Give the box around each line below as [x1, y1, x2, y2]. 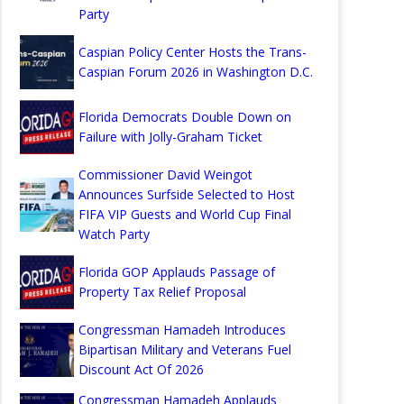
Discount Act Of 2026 [78, 361, 204, 378]
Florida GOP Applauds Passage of [78, 263, 275, 280]
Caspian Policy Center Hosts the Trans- [78, 43, 307, 60]
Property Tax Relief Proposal [78, 283, 246, 300]
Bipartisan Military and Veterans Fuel [78, 341, 291, 358]
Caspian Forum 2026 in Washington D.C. [78, 63, 313, 80]
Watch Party [78, 225, 150, 243]
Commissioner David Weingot [78, 166, 252, 183]
